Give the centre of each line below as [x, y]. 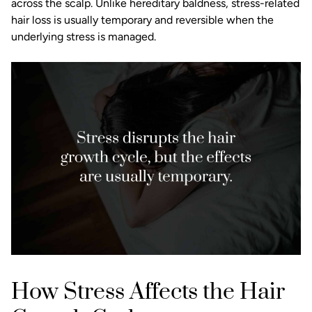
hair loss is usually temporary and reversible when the [142, 20]
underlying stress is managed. [84, 37]
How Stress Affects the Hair [148, 292]
